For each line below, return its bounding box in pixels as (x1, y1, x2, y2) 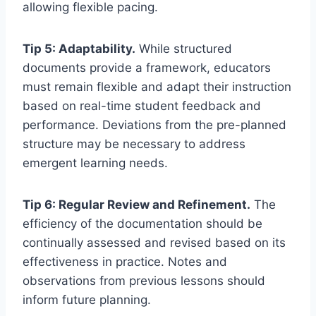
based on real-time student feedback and (23, 99, 261, 114)
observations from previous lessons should (23, 274, 265, 288)
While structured (135, 42, 232, 56)
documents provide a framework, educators (23, 61, 271, 75)
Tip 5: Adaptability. (23, 42, 135, 56)
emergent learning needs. (23, 156, 168, 171)
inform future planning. (23, 293, 151, 308)
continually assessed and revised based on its (23, 236, 286, 250)
